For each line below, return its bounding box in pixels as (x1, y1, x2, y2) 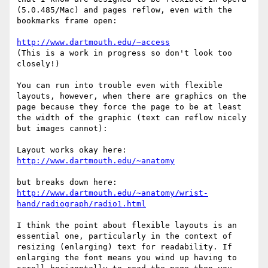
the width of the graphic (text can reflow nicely (17, 113, 246, 123)
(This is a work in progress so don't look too (17, 48, 232, 58)
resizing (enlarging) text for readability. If (17, 242, 232, 252)
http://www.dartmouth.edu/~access (17, 38, 170, 47)
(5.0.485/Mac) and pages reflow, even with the (17, 5, 232, 15)
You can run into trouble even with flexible (17, 81, 223, 90)
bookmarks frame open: (17, 16, 117, 26)
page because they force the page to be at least (17, 102, 242, 112)
